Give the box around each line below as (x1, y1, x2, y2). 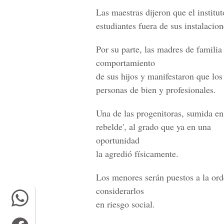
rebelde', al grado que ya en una (96, 120, 211, 132)
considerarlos (96, 184, 144, 196)
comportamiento (96, 56, 155, 68)
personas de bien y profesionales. (96, 83, 216, 95)
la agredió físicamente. (96, 147, 178, 159)
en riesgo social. (96, 198, 155, 210)
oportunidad (96, 134, 139, 146)
